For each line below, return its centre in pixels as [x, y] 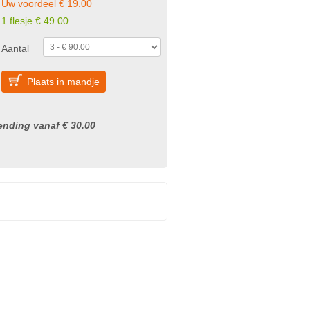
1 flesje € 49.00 [35, 21]
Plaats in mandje [63, 82]
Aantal [15, 48]
